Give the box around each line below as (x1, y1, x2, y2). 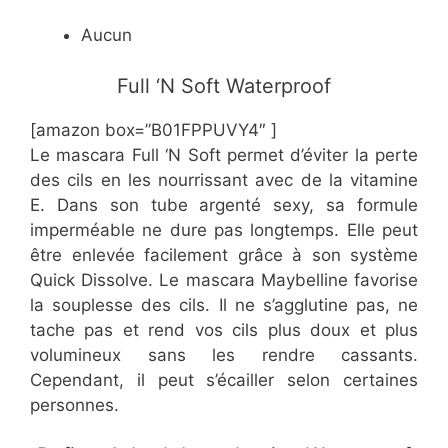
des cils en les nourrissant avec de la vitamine (30, 169, 418, 190)
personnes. (30, 394, 119, 415)
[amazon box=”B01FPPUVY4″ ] (30, 119, 277, 140)
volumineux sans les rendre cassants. (30, 344, 418, 365)
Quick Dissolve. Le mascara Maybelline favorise (30, 269, 418, 290)
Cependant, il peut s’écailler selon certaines (30, 369, 418, 390)
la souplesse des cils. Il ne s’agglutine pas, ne (30, 294, 418, 315)
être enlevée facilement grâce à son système (30, 244, 418, 265)
